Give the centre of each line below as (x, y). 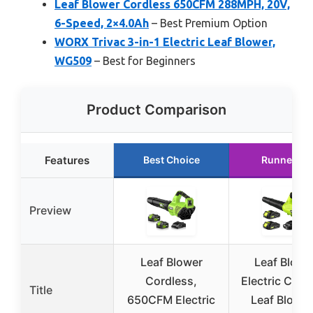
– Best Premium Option (208, 23)
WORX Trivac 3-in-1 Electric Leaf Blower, (165, 42)
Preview (50, 210)
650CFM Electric (171, 299)
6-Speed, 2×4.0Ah (102, 23)
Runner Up (286, 159)
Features (67, 160)
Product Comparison (156, 109)
